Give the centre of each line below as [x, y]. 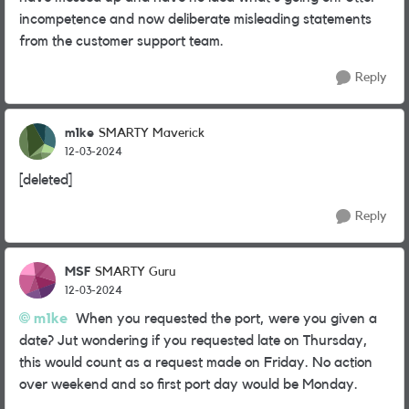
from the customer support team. [121, 41]
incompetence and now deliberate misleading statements [195, 19]
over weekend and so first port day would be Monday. [189, 384]
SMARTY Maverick [152, 133]
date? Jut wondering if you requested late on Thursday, [194, 341]
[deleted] [46, 180]
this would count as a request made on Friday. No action [196, 362]
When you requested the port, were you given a [223, 319]
